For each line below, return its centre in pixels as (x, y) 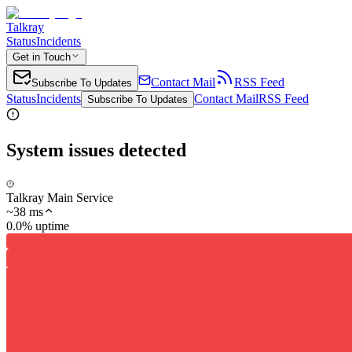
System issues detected (96, 150)
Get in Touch (42, 57)
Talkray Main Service (60, 197)
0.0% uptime (38, 225)
